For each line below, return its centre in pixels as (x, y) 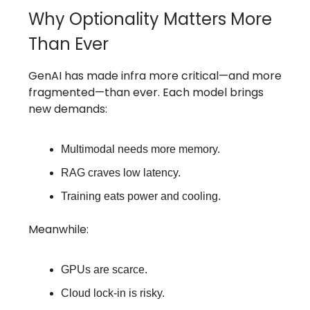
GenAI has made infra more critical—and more (155, 76)
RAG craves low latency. (121, 173)
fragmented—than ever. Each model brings (146, 93)
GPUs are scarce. (104, 270)
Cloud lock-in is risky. (113, 293)
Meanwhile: (58, 230)
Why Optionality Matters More (150, 19)
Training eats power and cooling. (141, 197)
